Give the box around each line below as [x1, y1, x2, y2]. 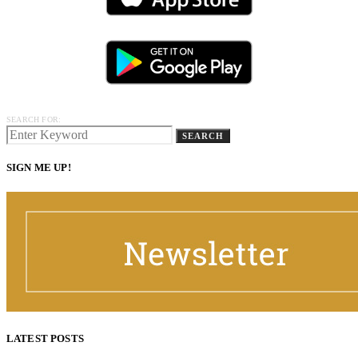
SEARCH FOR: [6, 114, 62, 124]
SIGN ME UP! [6, 161, 71, 174]
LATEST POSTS [6, 332, 84, 344]
